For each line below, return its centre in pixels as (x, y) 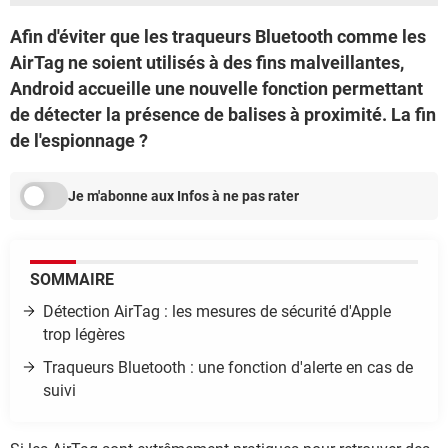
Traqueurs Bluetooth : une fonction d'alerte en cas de (228, 367)
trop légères (84, 334)
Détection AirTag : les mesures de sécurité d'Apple (217, 311)
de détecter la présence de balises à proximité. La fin (223, 114)
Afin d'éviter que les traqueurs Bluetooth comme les (218, 36)
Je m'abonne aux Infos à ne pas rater (183, 196)
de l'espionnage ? (79, 140)
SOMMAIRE (72, 279)
